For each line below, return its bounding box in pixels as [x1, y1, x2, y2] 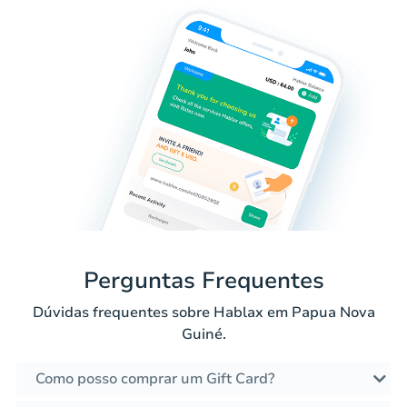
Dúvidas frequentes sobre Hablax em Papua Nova [32, 302, 375, 323]
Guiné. [181, 323, 226, 344]
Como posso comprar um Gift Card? [35, 368, 274, 389]
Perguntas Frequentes [83, 264, 324, 296]
